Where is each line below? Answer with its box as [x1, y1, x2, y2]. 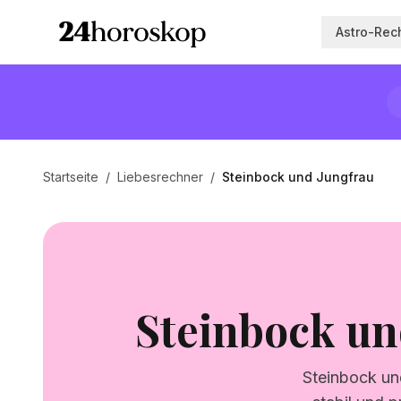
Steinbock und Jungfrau [222, 169, 374, 184]
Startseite [43, 169, 98, 184]
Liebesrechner [117, 169, 203, 184]
